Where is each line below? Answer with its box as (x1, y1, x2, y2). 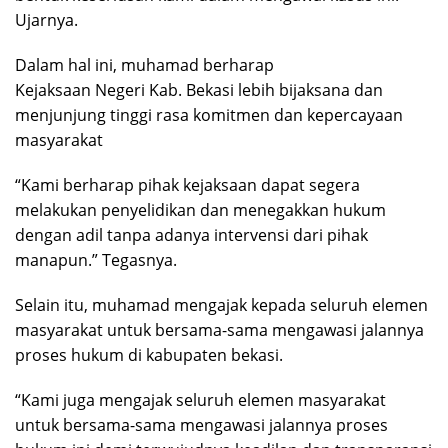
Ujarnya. (15, 9, 78, 32)
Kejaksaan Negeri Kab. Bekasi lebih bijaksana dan (15, 79, 383, 102)
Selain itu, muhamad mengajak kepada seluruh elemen (15, 294, 428, 317)
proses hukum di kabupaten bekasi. (15, 344, 283, 367)
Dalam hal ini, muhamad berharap (15, 54, 274, 77)
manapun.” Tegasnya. (15, 249, 177, 272)
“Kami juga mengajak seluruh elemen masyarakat (15, 389, 386, 412)
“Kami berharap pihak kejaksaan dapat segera (15, 174, 360, 197)
